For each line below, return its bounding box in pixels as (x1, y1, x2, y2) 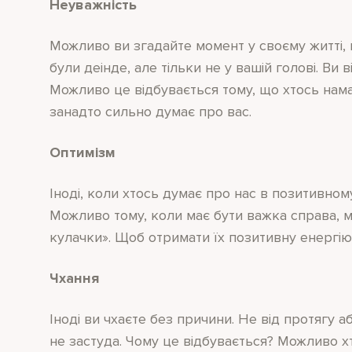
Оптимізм (49, 144, 115, 162)
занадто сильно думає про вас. (49, 103, 251, 121)
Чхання (49, 269, 99, 288)
